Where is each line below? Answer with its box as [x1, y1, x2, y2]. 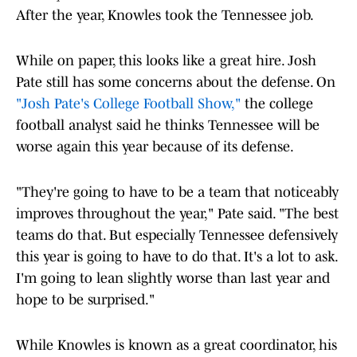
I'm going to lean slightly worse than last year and [16, 270, 330, 287]
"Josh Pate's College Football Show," [16, 96, 241, 112]
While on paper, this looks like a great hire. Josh [16, 53, 316, 69]
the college [241, 96, 313, 112]
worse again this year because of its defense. [16, 139, 294, 155]
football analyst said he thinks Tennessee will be [16, 117, 320, 134]
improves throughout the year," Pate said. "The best [16, 206, 339, 222]
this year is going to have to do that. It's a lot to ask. [16, 249, 337, 265]
